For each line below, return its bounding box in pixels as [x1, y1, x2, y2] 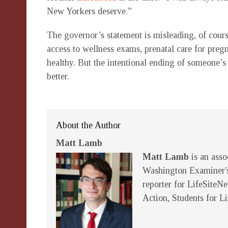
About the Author [56, 120, 121, 130]
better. [47, 71, 69, 81]
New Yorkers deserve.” [47, 6, 132, 16]
